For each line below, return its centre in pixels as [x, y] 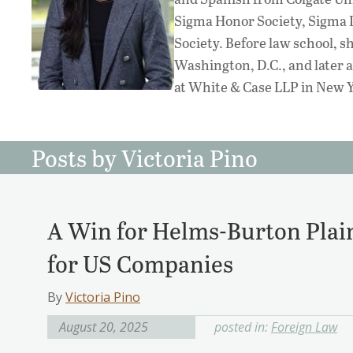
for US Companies [140, 264]
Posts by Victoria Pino [145, 158]
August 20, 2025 [104, 327]
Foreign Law [304, 327]
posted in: [243, 327]
